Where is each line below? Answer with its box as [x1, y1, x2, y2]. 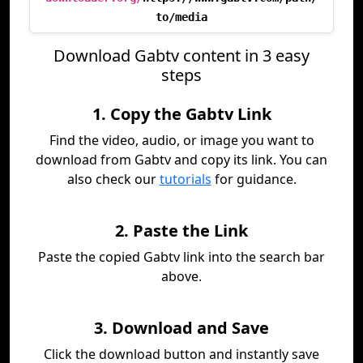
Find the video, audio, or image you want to [49, 131, 314, 149]
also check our [66, 170, 160, 188]
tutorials [159, 170, 211, 188]
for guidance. [211, 170, 297, 188]
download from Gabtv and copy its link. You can [36, 151, 327, 169]
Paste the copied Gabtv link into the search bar [38, 248, 325, 266]
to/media [156, 11, 207, 23]
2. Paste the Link [115, 220, 248, 241]
